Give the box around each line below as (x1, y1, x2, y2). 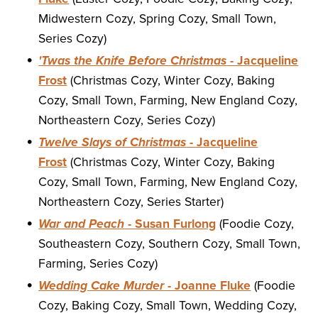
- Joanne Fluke (164, 278, 251, 294)
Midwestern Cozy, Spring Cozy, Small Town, (38, 11, 277, 27)
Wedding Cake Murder (38, 278, 165, 294)
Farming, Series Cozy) (38, 256, 158, 272)
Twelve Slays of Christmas (38, 135, 187, 150)
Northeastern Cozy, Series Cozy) (38, 113, 216, 128)
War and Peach (38, 216, 125, 232)
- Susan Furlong (124, 216, 216, 232)
